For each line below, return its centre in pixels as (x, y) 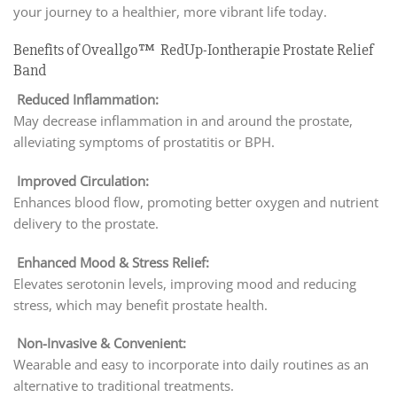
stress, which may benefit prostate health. (140, 304)
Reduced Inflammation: (88, 100)
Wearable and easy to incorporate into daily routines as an (191, 365)
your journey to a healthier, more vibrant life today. (170, 12)
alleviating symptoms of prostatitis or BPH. (144, 142)
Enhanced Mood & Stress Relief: (113, 262)
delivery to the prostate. (86, 223)
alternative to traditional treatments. (124, 386)
